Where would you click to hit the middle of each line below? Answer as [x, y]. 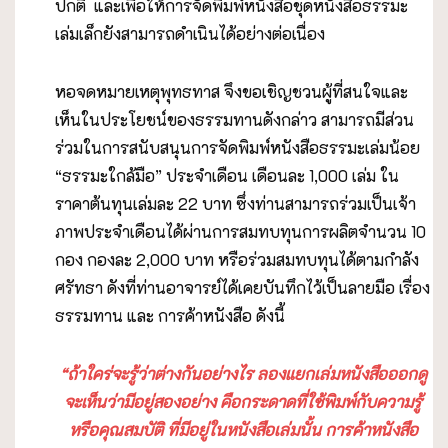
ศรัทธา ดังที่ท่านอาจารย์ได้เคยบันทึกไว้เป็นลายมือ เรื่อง [242, 288]
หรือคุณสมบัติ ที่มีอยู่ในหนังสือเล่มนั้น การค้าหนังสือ [243, 430]
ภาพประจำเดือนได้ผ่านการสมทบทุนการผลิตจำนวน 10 [240, 232]
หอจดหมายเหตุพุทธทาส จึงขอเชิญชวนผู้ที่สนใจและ [231, 92]
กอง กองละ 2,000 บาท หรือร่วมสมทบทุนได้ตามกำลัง [237, 260]
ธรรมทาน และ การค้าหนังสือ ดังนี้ [170, 316]
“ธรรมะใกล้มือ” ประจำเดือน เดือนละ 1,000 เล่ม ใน [227, 176]
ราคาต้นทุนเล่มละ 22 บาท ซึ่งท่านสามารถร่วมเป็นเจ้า [235, 204]
